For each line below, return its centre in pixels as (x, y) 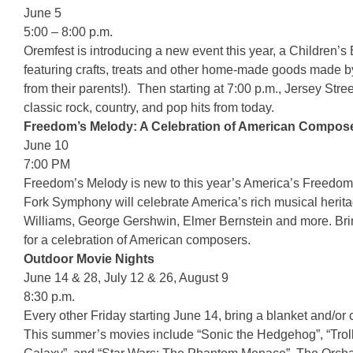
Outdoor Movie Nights (89, 259)
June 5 (43, 13)
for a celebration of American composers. (137, 240)
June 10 (46, 145)
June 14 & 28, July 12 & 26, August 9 (126, 278)
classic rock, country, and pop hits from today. (149, 108)
